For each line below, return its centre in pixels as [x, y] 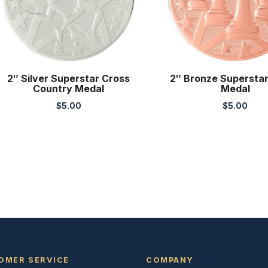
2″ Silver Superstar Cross [69, 79]
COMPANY [170, 260]
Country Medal [69, 89]
